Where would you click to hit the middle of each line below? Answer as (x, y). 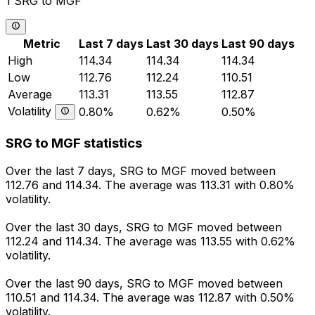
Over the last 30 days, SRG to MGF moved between (144, 227)
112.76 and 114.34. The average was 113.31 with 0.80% (150, 185)
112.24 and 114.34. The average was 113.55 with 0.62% (150, 242)
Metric (42, 43)
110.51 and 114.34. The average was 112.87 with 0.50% (150, 298)
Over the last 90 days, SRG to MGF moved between (144, 284)
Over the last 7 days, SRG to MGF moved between (141, 171)
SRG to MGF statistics (74, 143)
